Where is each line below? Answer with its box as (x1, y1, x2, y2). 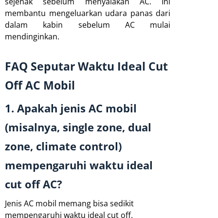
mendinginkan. (5, 31, 59, 42)
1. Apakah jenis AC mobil (5, 101, 137, 115)
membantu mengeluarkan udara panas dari (5, 7, 170, 18)
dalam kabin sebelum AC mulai (5, 19, 170, 30)
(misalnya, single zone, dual (5, 120, 151, 134)
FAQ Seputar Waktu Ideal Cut (5, 58, 168, 74)
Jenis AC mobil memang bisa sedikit (5, 198, 134, 209)
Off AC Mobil (5, 77, 75, 93)
